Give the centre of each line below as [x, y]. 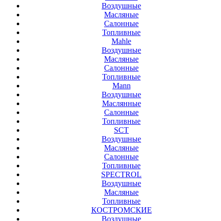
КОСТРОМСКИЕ [121, 210]
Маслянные [121, 104]
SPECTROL [121, 175]
